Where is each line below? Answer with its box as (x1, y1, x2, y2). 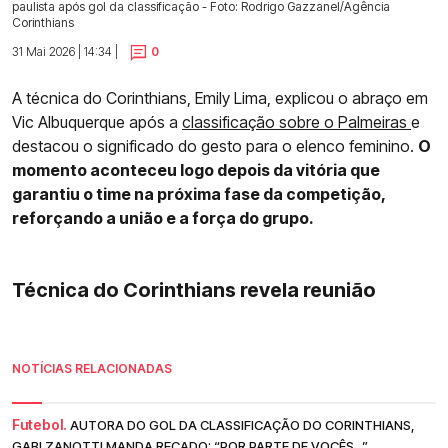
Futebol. (12, 415, 67, 433)
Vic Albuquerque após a (12, 111, 182, 132)
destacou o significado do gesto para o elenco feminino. (12, 135, 418, 156)
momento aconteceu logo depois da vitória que (12, 159, 380, 180)
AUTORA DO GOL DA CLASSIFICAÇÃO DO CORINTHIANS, (70, 416, 415, 433)
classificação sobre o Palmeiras (182, 111, 411, 132)
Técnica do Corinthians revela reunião (12, 277, 376, 302)
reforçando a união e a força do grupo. (12, 207, 314, 228)
